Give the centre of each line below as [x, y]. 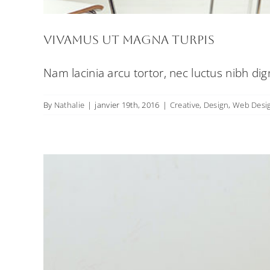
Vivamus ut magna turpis [129, 40]
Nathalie [69, 105]
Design [216, 105]
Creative [185, 105]
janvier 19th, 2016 [127, 105]
